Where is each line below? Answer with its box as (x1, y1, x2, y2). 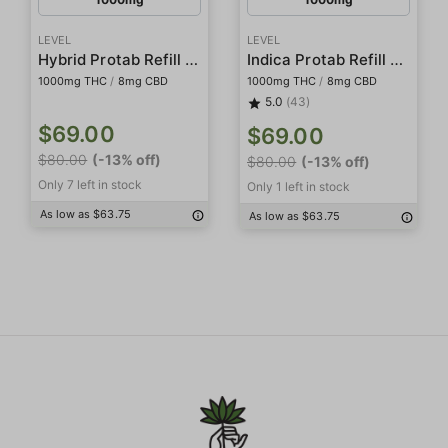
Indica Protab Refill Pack (390, 49, 404, 69)
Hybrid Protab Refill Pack (185, 49, 199, 69)
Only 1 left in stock (247, 179, 350, 194)
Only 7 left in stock (38, 177, 142, 192)
